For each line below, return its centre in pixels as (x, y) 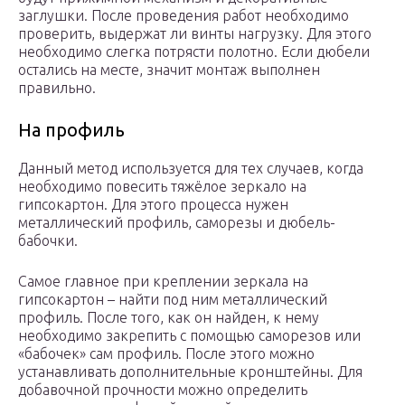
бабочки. (48, 241)
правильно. (57, 88)
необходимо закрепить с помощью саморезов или (189, 336)
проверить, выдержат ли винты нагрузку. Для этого (195, 34)
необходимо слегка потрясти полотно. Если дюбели (194, 52)
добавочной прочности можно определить (163, 390)
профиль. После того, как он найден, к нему (169, 318)
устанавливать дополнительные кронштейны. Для (190, 372)
